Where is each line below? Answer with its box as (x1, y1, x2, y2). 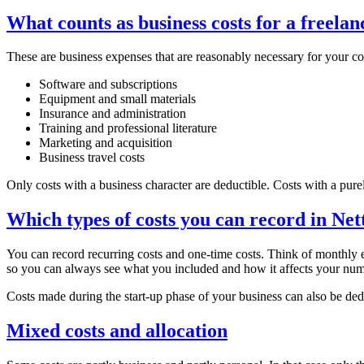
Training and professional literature (39, 121, 217, 136)
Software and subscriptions (39, 77, 177, 92)
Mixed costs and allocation (6, 320, 227, 342)
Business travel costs (39, 150, 145, 165)
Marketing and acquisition (39, 136, 172, 150)
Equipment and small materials (39, 92, 196, 106)
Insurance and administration (39, 106, 186, 121)
